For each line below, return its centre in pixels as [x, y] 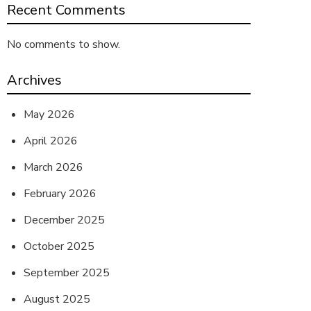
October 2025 [59, 246]
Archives [34, 80]
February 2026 [60, 194]
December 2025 [64, 220]
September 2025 [67, 273]
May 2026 [49, 115]
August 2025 [57, 299]
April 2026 [51, 141]
